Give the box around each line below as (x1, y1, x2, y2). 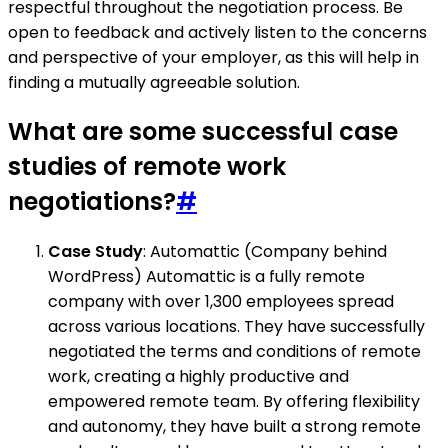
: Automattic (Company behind (143, 240, 387, 264)
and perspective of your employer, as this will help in (8, 45, 419, 69)
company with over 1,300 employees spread (48, 290, 394, 314)
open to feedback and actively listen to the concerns (8, 20, 427, 44)
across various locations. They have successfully (48, 315, 425, 339)
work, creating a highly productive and (48, 365, 349, 389)
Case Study (48, 240, 143, 264)
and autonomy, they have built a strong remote (48, 415, 421, 439)
